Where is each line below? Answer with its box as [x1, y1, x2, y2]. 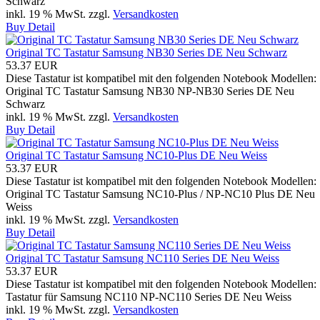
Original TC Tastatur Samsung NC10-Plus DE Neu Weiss [6, 149, 267, 161]
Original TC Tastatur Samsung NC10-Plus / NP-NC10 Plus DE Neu [6, 187, 315, 200]
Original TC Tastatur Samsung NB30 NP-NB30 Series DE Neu [6, 84, 294, 97]
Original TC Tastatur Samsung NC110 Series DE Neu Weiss [6, 251, 279, 264]
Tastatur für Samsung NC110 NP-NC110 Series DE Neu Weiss [6, 290, 291, 303]
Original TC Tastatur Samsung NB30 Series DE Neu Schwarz [6, 46, 287, 59]
